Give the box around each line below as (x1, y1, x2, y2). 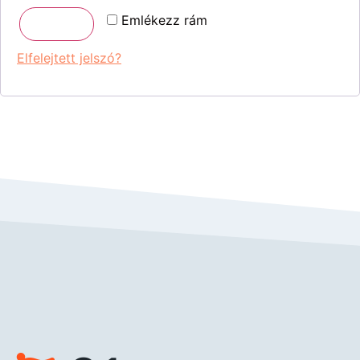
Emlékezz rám (121, 12, 207, 29)
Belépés (33, 16, 80, 33)
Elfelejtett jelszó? (17, 50, 121, 67)
